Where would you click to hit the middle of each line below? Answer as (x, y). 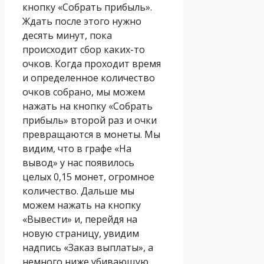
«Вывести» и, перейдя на (80, 219)
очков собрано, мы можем (84, 92)
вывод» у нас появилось (78, 162)
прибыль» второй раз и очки (90, 120)
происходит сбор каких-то (84, 49)
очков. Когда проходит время (92, 63)
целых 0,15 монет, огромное (88, 176)
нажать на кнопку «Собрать (88, 106)
